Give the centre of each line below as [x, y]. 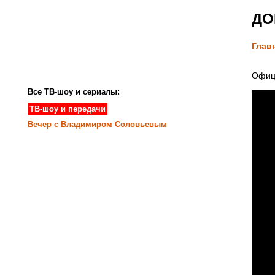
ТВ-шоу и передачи [68, 109]
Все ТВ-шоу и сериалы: [74, 91]
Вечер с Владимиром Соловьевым [97, 124]
